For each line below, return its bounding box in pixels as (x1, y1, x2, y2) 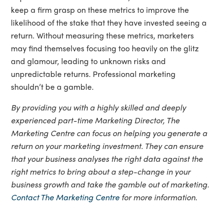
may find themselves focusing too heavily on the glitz (11, 42, 199, 54)
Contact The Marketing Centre (11, 191, 120, 203)
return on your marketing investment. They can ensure (11, 140, 204, 151)
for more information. (119, 191, 198, 203)
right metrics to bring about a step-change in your (11, 165, 191, 177)
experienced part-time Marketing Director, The (11, 114, 180, 126)
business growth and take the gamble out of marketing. (11, 178, 210, 190)
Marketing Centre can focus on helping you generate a (11, 127, 208, 139)
